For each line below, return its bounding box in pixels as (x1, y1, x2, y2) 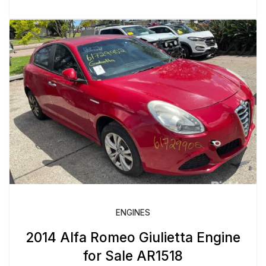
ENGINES (116, 207, 150, 217)
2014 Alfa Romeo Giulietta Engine (26, 229, 240, 245)
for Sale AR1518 (83, 247, 183, 264)
